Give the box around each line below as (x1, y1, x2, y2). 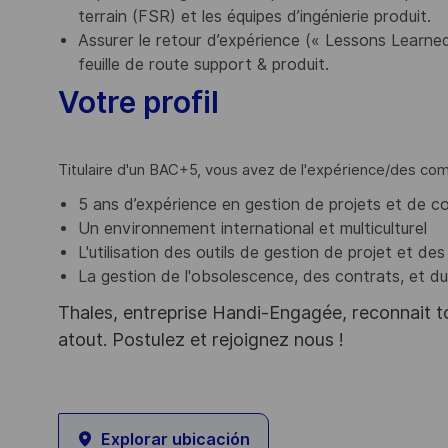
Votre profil (58, 84, 219, 121)
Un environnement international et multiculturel (78, 219, 427, 239)
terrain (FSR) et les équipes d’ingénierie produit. (78, 7, 431, 27)
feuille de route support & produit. (78, 55, 329, 75)
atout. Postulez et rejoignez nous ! (58, 329, 344, 351)
